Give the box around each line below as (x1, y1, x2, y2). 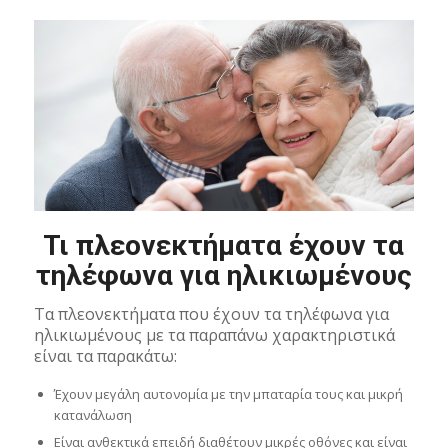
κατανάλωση (53, 405, 132, 424)
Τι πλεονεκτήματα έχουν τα (43, 228, 405, 262)
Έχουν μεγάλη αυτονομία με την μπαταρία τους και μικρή (53, 384, 403, 403)
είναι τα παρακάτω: (33, 345, 177, 368)
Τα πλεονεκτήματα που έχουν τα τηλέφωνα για (33, 303, 389, 326)
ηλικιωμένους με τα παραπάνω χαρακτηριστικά (33, 324, 395, 347)
